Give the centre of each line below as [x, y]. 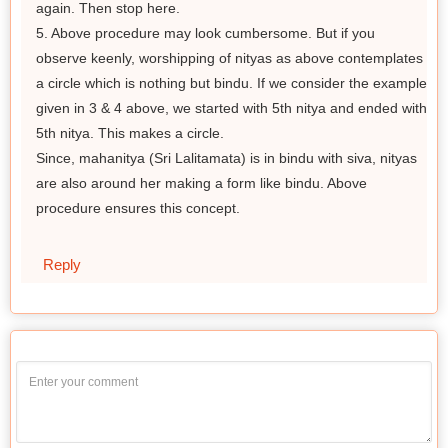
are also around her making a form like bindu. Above [201, 183]
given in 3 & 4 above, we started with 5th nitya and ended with [231, 108]
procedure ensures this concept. [138, 208]
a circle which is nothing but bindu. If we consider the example [231, 83]
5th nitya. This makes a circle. [130, 133]
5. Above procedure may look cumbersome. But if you [205, 33]
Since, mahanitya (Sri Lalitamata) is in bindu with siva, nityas [226, 158]
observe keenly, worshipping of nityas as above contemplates [229, 58]
